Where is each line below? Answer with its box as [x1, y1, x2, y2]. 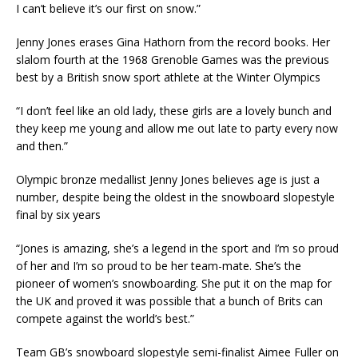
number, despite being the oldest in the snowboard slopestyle [16, 189, 335, 205]
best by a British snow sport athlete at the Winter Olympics [16, 69, 320, 85]
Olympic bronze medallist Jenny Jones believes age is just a [16, 171, 320, 187]
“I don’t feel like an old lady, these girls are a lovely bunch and [16, 102, 332, 118]
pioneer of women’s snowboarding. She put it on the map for [16, 275, 332, 291]
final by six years [16, 206, 101, 222]
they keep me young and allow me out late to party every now [16, 120, 338, 136]
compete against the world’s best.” [16, 310, 194, 326]
